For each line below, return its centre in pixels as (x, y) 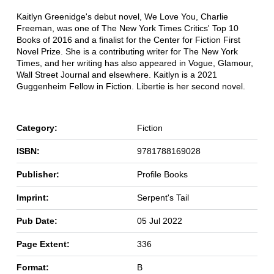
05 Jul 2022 (159, 221)
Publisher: (38, 175)
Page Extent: (43, 244)
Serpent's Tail (163, 198)
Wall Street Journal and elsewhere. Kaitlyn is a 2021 (117, 75)
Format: (32, 268)
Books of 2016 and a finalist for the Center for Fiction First (128, 40)
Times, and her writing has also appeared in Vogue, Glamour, (135, 63)
